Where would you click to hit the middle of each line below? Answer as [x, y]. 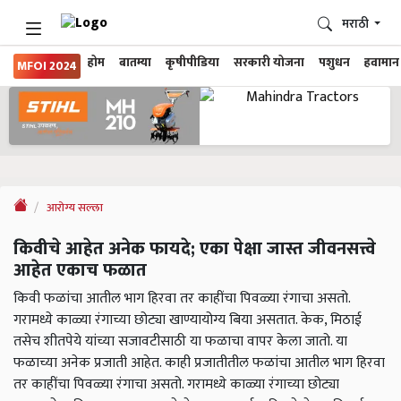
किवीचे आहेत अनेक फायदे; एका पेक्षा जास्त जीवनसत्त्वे [195, 249]
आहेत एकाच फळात [80, 271]
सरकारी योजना [269, 63]
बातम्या [135, 63]
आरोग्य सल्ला [75, 208]
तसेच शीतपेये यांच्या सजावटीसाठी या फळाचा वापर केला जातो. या [180, 342]
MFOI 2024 [47, 66]
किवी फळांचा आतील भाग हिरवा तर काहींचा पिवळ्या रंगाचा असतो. [182, 299]
